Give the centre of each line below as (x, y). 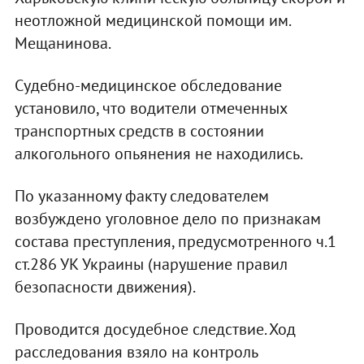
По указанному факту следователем (141, 195)
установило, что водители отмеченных (150, 108)
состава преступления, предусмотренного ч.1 (175, 241)
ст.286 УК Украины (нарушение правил (151, 264)
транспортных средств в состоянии (139, 130)
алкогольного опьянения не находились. (158, 153)
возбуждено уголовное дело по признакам (167, 218)
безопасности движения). (105, 286)
